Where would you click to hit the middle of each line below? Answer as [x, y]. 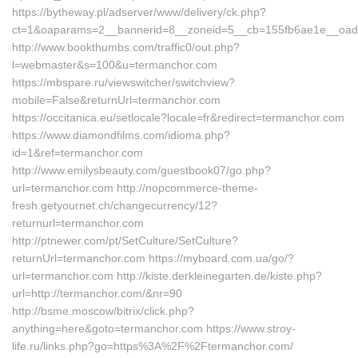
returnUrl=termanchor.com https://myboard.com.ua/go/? [153, 258]
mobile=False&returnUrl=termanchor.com [116, 100]
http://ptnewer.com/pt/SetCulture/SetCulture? [125, 241]
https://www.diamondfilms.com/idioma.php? [121, 135]
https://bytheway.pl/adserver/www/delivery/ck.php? [139, 12]
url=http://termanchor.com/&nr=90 [97, 293]
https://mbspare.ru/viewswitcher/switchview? [123, 82]
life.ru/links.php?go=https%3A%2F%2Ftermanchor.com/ [153, 346]
